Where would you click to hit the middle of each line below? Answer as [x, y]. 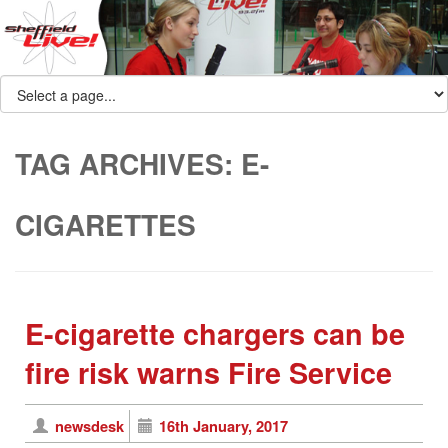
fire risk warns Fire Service [208, 373]
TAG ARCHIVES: [128, 164]
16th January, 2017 [224, 426]
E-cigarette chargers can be [215, 334]
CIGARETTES [105, 225]
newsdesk [89, 426]
